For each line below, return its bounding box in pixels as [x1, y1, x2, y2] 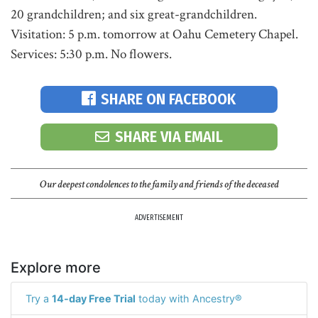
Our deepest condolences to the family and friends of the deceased [39, 177, 279, 191]
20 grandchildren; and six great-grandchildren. [11, 5, 257, 23]
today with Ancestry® [136, 292, 242, 305]
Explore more [11, 258, 101, 276]
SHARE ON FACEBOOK [101, 89, 236, 109]
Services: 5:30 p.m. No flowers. [11, 45, 172, 63]
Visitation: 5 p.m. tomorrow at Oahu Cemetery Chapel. [11, 25, 298, 43]
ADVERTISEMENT [135, 213, 183, 222]
